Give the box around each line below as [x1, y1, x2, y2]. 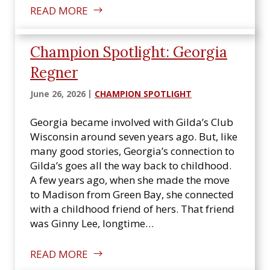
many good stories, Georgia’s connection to [30, 144, 234, 158]
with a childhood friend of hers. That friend [30, 202, 234, 216]
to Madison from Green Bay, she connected [30, 187, 234, 201]
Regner [30, 63, 78, 82]
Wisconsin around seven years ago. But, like [30, 130, 237, 143]
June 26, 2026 [30, 88, 86, 99]
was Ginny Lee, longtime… [30, 216, 154, 230]
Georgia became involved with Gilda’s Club [30, 115, 233, 129]
